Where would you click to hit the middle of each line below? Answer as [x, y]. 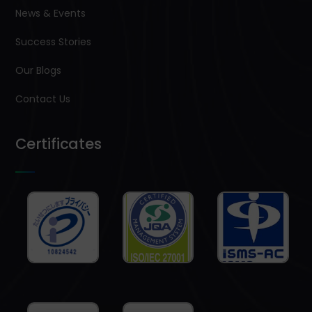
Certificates [58, 144]
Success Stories [53, 42]
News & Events [50, 14]
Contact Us [43, 99]
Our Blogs [38, 71]
